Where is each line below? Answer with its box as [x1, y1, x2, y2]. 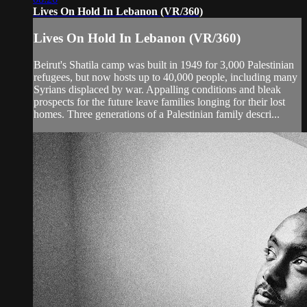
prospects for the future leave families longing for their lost [34, 96, 285, 108]
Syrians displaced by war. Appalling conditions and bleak [34, 84, 281, 96]
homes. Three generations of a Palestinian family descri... [34, 108, 280, 121]
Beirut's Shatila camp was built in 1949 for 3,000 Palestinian [34, 59, 294, 71]
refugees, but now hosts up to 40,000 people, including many [34, 71, 297, 84]
